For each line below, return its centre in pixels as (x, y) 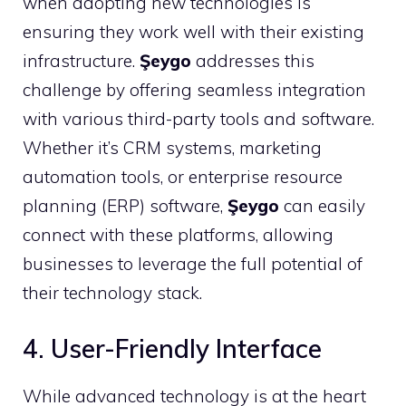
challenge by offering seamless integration (194, 90)
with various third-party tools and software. (198, 119)
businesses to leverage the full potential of (193, 264)
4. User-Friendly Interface (172, 348)
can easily (322, 206)
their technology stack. (112, 293)
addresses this (253, 61)
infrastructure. (81, 61)
